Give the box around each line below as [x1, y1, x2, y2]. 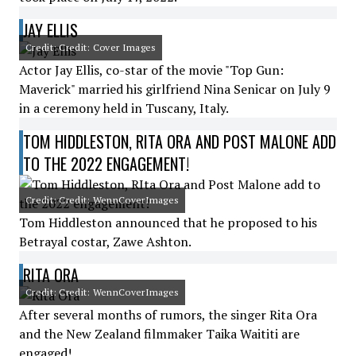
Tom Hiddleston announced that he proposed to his [19, 214, 317, 231]
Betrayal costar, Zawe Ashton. [19, 233, 192, 250]
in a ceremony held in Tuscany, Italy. [19, 99, 229, 117]
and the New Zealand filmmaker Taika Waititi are [19, 325, 300, 342]
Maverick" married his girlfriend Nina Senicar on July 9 [19, 80, 331, 98]
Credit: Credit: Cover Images [25, 41, 157, 53]
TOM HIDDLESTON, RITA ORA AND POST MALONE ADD [23, 130, 336, 153]
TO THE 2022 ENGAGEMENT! [23, 152, 189, 176]
